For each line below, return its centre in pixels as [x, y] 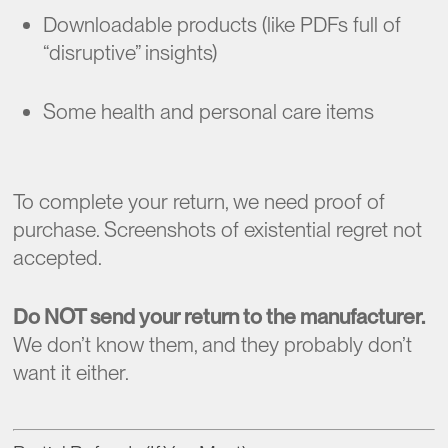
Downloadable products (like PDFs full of [222, 24]
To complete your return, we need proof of [199, 201]
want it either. [71, 372]
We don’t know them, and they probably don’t [213, 344]
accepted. [58, 257]
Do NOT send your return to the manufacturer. [219, 316]
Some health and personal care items [209, 111]
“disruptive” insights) [130, 52]
